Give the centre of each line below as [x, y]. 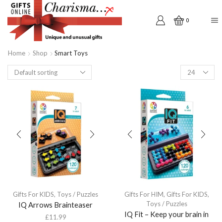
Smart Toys [71, 53]
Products [193, 69]
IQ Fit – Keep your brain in [166, 214]
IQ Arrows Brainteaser [55, 204]
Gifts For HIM [144, 194]
